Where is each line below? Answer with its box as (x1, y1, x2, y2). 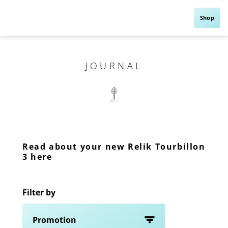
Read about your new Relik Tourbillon (22, 141, 206, 153)
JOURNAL (85, 60, 143, 72)
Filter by (22, 187, 55, 198)
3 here (22, 151, 52, 163)
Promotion (33, 214, 76, 226)
